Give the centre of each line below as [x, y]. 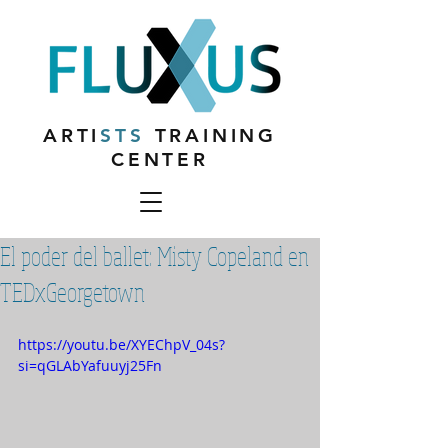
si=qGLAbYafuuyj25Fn [90, 365]
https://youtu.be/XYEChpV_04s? [121, 344]
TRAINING [210, 135]
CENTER [160, 159]
